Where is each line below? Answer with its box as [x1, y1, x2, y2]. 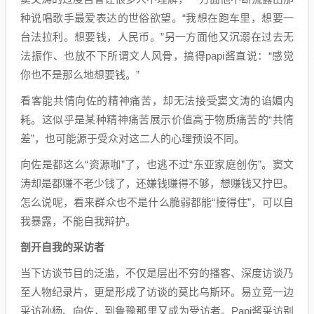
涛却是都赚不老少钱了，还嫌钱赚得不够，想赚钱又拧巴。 [20, 177, 294, 189]
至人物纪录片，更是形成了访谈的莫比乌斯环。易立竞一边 [20, 285, 294, 298]
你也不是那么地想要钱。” [20, 68, 139, 81]
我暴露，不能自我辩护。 [20, 214, 136, 227]
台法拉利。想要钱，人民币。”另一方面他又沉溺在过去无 [20, 30, 294, 43]
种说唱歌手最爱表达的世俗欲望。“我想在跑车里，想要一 [20, 11, 294, 24]
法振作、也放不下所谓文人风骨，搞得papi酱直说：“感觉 [20, 49, 294, 62]
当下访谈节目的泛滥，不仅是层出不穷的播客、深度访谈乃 [20, 266, 294, 279]
